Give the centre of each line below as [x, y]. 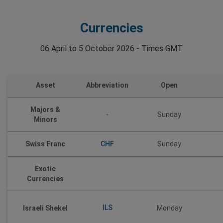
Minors [45, 119]
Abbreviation [108, 85]
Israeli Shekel [46, 208]
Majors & [46, 109]
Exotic [46, 168]
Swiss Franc [46, 144]
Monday [169, 208]
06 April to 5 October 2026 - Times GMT [111, 48]
